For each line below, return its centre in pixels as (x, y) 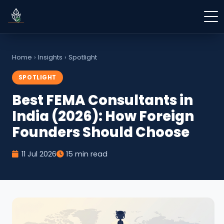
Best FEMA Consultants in (102, 100)
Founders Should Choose (101, 132)
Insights (50, 57)
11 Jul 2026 (39, 154)
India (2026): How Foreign (103, 116)
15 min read (87, 154)
